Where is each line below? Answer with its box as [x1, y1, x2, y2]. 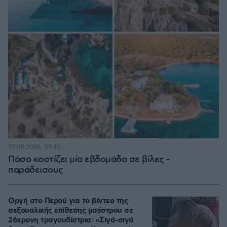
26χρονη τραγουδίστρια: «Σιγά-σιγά [8, 215, 134, 225]
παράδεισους [8, 165, 63, 176]
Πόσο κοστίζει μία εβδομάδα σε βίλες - [8, 154, 170, 165]
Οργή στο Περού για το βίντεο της [8, 196, 128, 206]
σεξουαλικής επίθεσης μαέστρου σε [8, 206, 133, 216]
